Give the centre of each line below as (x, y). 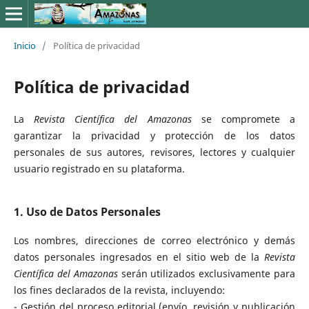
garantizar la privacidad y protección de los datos (154, 135)
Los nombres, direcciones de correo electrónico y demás (154, 240)
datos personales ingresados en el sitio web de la (139, 257)
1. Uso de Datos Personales (87, 211)
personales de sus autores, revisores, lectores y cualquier (154, 152)
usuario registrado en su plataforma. (99, 168)
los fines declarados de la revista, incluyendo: (119, 290)
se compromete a (243, 119)
